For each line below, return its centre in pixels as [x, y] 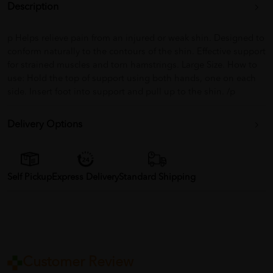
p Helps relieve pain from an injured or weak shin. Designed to [136, 39]
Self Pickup [30, 178]
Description [33, 8]
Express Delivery [85, 178]
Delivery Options [45, 125]
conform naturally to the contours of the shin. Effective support [136, 52]
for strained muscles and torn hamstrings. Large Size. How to [132, 66]
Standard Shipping [157, 178]
